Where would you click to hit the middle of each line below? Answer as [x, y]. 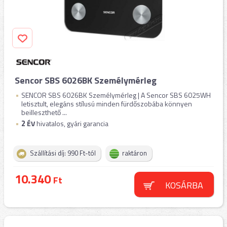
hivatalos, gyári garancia [72, 123]
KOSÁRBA [184, 185]
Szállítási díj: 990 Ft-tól [63, 153]
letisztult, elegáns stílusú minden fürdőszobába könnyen [107, 104]
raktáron [135, 153]
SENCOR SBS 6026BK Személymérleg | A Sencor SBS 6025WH [116, 95]
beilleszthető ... [44, 112]
